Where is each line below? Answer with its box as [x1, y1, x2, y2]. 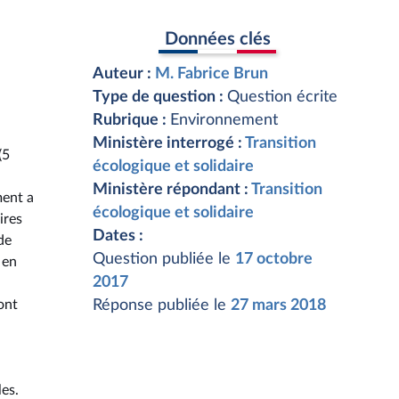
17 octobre [235, 251, 313, 267]
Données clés [164, 29, 271, 48]
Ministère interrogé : [93, 135, 245, 151]
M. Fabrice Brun [155, 66, 268, 82]
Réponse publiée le [93, 297, 231, 313]
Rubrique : [93, 112, 170, 128]
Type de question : [93, 89, 227, 105]
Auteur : [93, 66, 155, 82]
